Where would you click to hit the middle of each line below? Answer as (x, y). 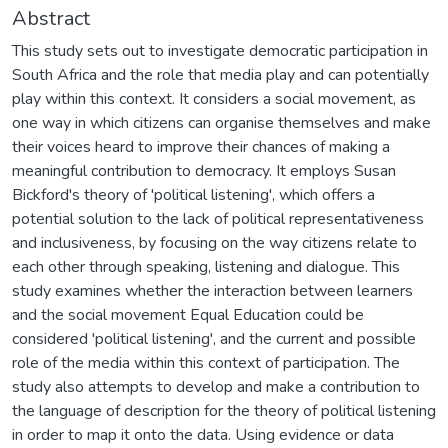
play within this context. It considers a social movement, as (214, 98)
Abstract (51, 18)
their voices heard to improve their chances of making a (201, 146)
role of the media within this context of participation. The (206, 362)
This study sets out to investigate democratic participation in (220, 50)
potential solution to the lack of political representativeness (218, 218)
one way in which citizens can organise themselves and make (221, 122)
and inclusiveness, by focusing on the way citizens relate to (214, 242)
